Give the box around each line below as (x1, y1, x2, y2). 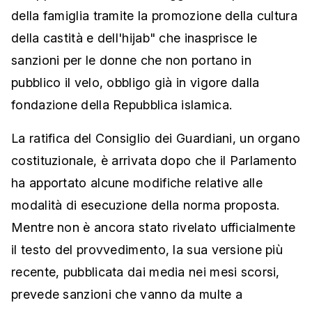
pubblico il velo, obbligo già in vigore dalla (11, 75, 260, 91)
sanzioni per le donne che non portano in (11, 53, 251, 68)
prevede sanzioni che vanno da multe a (11, 287, 243, 302)
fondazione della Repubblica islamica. (11, 97, 233, 113)
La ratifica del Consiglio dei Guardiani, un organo (11, 131, 300, 146)
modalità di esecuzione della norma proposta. (11, 198, 280, 213)
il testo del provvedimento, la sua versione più (11, 242, 283, 258)
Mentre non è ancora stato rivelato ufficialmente (11, 220, 296, 235)
